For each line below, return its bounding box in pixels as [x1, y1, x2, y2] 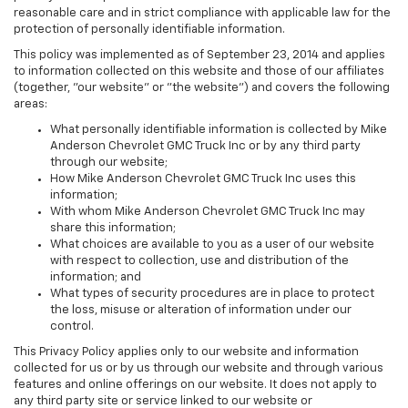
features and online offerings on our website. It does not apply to [14, 379, 377, 392]
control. [50, 321, 94, 333]
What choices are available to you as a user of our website [50, 239, 374, 251]
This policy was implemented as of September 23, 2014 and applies [14, 49, 385, 62]
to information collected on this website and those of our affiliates [14, 66, 384, 78]
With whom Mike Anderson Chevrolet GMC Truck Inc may [50, 206, 365, 219]
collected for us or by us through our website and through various [14, 362, 383, 375]
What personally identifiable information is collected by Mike [50, 124, 387, 137]
